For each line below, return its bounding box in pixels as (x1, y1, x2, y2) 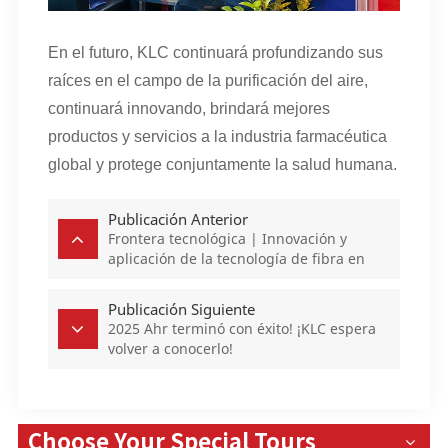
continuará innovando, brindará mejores (47, 99, 330, 117)
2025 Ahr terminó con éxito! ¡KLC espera (107, 318, 376, 338)
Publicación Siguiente (107, 298, 255, 319)
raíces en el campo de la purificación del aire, (47, 71, 368, 89)
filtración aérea (107, 268, 210, 288)
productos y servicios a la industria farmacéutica (47, 127, 387, 145)
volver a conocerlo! (107, 338, 233, 358)
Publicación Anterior (107, 208, 248, 229)
